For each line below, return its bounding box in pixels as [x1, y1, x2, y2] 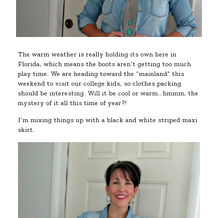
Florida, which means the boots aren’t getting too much [18, 60, 191, 68]
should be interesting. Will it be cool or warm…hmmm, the [18, 90, 199, 97]
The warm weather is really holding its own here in [18, 51, 177, 58]
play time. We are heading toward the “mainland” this [18, 70, 184, 78]
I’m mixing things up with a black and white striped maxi [18, 116, 198, 124]
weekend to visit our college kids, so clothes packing [18, 80, 182, 88]
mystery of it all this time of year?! [18, 99, 127, 107]
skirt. [18, 126, 35, 134]
